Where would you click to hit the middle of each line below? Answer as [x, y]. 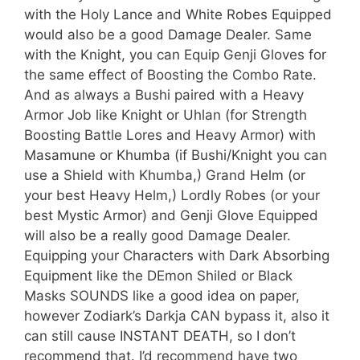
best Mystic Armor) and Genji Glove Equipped [171, 215]
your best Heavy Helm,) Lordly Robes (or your [172, 195]
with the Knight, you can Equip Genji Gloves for [175, 54]
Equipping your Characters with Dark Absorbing [177, 255]
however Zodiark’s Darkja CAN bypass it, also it [177, 315]
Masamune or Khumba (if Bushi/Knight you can [176, 155]
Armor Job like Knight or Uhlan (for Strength [166, 115]
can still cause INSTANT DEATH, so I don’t [160, 335]
